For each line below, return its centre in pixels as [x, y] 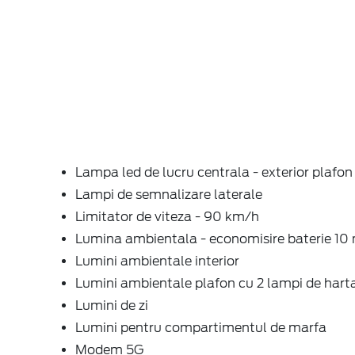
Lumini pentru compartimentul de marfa [201, 327]
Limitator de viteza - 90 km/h [167, 216]
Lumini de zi [112, 305]
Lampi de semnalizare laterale [169, 194]
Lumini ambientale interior [157, 261]
